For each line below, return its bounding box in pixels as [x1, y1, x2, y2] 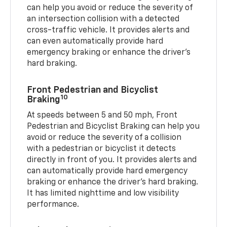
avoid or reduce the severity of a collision [27, 134, 182, 142]
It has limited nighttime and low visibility [27, 190, 179, 198]
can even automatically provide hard [27, 37, 164, 46]
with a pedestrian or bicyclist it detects [27, 145, 176, 154]
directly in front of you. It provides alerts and [27, 156, 197, 165]
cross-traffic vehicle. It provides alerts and [27, 26, 190, 35]
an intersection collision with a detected [27, 15, 180, 24]
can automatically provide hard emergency [27, 167, 188, 176]
